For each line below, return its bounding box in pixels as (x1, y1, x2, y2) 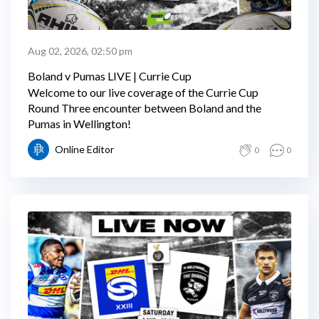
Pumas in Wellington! (28, 117, 131, 130)
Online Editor (55, 143, 114, 155)
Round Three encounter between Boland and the (28, 101, 261, 115)
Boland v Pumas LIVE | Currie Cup (28, 69, 192, 83)
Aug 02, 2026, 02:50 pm (28, 45, 132, 57)
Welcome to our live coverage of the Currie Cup (28, 85, 258, 99)
